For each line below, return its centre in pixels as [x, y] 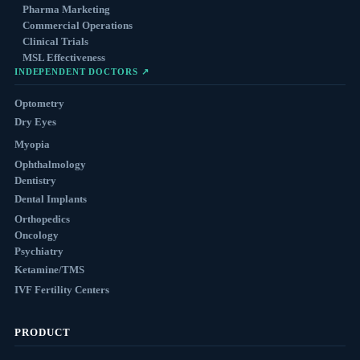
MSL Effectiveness [63, 57]
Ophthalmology [50, 164]
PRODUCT [43, 332]
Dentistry [35, 180]
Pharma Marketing [66, 9]
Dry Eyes [35, 122]
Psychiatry [39, 251]
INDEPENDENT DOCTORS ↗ [82, 72]
